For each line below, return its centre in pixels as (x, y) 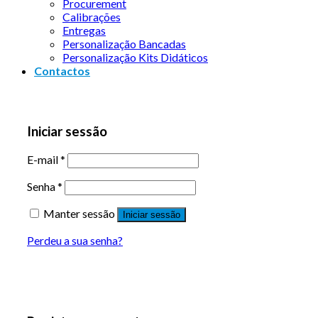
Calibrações (92, 17)
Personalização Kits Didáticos (135, 57)
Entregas (84, 31)
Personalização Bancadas (124, 44)
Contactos (62, 71)
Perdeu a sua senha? (75, 240)
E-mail (44, 159)
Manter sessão (79, 213)
